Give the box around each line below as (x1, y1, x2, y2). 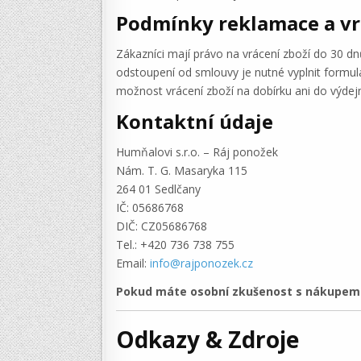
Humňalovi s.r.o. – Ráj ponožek (116, 144, 278, 160)
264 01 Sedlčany (116, 181, 201, 197)
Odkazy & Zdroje (116, 324, 299, 355)
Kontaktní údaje (116, 107, 273, 135)
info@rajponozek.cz (150, 255, 253, 272)
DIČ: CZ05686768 (116, 218, 207, 234)
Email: (116, 255, 150, 272)
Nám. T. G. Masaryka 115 (116, 163, 247, 179)
